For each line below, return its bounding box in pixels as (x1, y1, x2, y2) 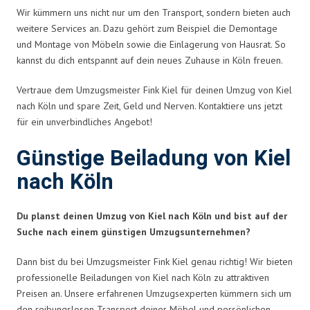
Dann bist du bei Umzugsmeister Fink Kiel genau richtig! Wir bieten (17, 255, 293, 268)
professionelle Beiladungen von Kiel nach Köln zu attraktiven (17, 271, 269, 284)
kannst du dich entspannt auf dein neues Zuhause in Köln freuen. (17, 53, 283, 66)
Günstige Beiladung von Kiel (17, 143, 291, 174)
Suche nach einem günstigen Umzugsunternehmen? (17, 225, 250, 238)
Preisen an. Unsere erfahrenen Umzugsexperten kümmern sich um (17, 286, 291, 300)
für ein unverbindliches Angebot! (17, 115, 152, 128)
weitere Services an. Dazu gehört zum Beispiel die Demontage (17, 21, 277, 35)
